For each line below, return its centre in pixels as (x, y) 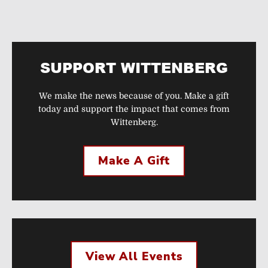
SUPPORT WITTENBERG (134, 68)
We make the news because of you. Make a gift (134, 96)
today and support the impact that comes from (134, 109)
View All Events (134, 257)
